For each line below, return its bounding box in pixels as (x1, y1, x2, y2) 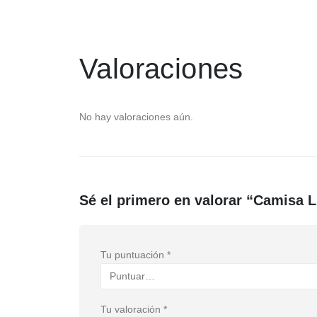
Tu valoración (100, 304, 163, 316)
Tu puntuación (100, 249, 167, 261)
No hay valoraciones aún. (79, 111, 193, 123)
